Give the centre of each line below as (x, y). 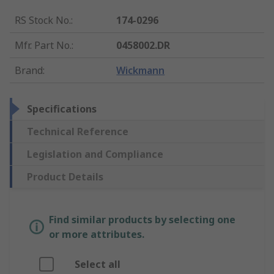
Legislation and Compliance (95, 154)
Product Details (65, 177)
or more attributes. (97, 235)
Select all (98, 265)
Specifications (62, 109)
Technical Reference (78, 132)
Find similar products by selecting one (142, 220)
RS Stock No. (43, 20)
